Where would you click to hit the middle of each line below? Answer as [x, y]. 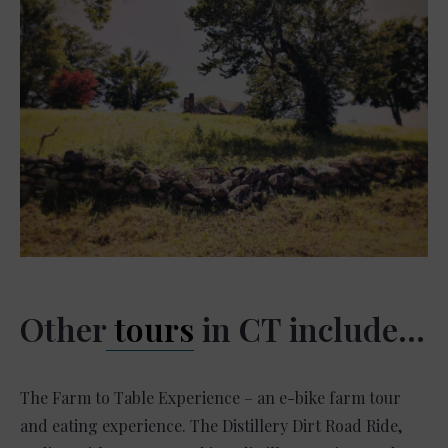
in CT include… [309, 329]
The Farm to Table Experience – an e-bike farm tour [210, 398]
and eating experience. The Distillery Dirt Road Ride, [211, 426]
